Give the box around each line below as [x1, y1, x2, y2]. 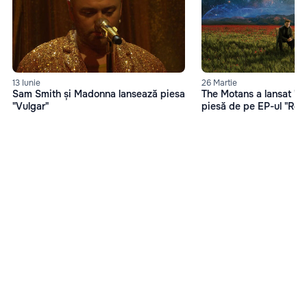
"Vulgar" [12, 100, 49, 113]
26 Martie [201, 77, 237, 89]
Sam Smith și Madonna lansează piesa [12, 88, 185, 101]
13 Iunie [12, 77, 40, 89]
